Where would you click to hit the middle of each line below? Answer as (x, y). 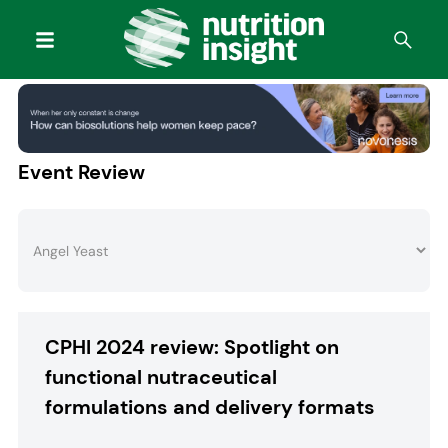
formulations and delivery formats (210, 407)
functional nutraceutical (161, 377)
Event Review (81, 172)
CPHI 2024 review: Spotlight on (192, 347)
